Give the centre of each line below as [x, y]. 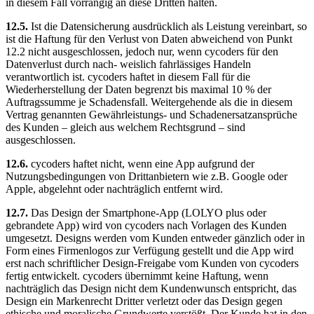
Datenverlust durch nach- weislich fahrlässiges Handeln [128, 64]
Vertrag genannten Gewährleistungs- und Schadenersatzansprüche [151, 115]
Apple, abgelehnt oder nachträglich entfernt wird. [114, 189]
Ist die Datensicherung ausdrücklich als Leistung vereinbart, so [169, 27]
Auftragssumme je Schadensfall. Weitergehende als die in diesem [149, 102]
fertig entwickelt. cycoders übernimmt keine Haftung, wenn [137, 276]
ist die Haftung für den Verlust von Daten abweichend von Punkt [149, 39]
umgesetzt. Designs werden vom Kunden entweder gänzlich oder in [155, 238]
